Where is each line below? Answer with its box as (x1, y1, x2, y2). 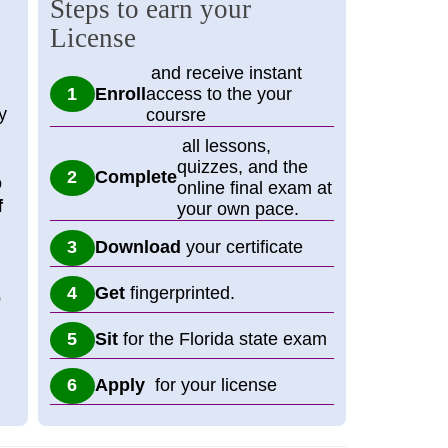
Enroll (94, 83, 146, 104)
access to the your (145, 83, 292, 104)
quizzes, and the (176, 156, 308, 177)
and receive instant (145, 62, 302, 83)
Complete (94, 167, 177, 188)
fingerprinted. (124, 283, 235, 304)
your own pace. (176, 198, 299, 219)
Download (94, 237, 181, 258)
